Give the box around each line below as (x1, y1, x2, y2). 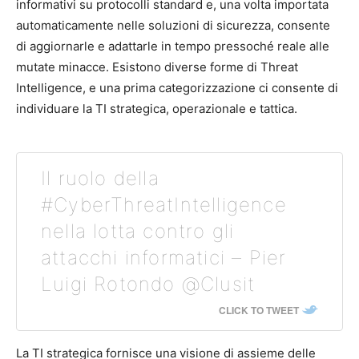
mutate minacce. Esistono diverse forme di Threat (16, 59, 298, 75)
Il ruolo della (41, 167, 159, 190)
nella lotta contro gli (41, 220, 235, 243)
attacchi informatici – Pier (41, 246, 287, 269)
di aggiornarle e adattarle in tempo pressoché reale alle (16, 38, 329, 54)
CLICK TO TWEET (219, 303, 299, 317)
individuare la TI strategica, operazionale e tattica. (16, 101, 297, 116)
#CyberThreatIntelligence (41, 193, 287, 216)
